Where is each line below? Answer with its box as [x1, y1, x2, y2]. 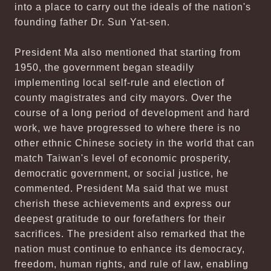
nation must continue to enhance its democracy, [15, 244, 245, 254]
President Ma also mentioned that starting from [15, 47, 241, 57]
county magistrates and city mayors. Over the [15, 93, 232, 103]
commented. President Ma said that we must [15, 183, 228, 194]
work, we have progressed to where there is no [15, 123, 241, 133]
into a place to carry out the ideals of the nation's [15, 2, 251, 12]
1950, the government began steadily [15, 62, 194, 73]
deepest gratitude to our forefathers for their [15, 214, 226, 224]
